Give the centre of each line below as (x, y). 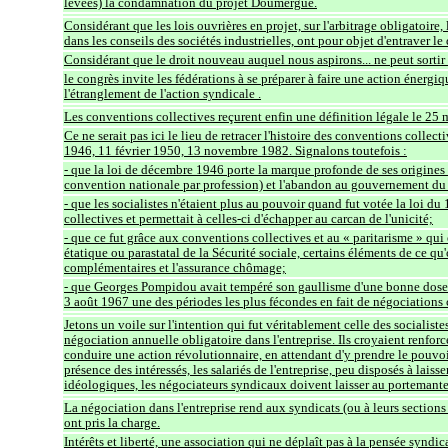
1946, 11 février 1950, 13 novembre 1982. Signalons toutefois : (235, 150)
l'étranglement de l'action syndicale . (162, 93)
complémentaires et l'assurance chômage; (175, 267)
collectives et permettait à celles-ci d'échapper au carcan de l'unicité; (248, 218)
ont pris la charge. (112, 422)
